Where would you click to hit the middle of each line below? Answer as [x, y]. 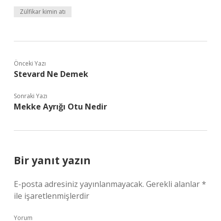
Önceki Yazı [30, 63]
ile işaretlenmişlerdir [52, 196]
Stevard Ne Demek [51, 74]
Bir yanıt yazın [52, 160]
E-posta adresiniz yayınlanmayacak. [79, 184]
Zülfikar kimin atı [43, 12]
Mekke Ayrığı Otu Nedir [60, 107]
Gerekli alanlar [174, 184]
